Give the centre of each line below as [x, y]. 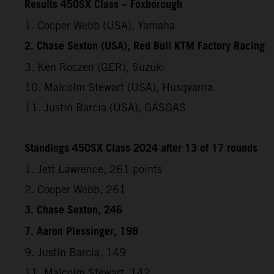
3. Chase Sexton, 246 [73, 210]
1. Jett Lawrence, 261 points [93, 169]
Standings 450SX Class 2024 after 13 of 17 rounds [141, 148]
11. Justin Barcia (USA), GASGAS [105, 107]
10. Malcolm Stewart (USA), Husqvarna [119, 87]
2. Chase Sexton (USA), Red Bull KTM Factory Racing [145, 46]
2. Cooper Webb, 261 [75, 189]
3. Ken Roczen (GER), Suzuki [94, 67]
